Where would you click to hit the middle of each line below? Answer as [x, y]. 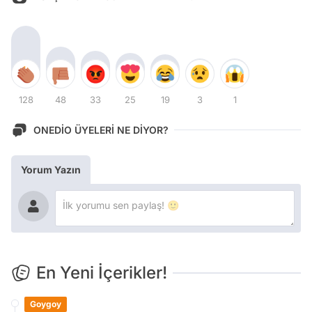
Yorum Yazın [51, 169]
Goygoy [46, 304]
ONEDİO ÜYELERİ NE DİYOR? [101, 130]
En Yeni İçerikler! [102, 272]
